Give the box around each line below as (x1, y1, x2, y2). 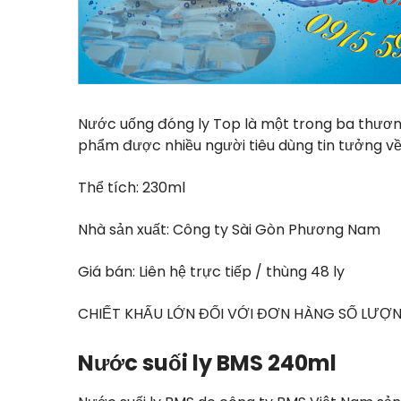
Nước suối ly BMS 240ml (78, 348, 337, 378)
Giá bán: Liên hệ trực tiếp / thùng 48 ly (78, 261, 345, 282)
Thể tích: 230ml (78, 177, 185, 198)
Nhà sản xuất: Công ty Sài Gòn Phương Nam (78, 219, 380, 240)
